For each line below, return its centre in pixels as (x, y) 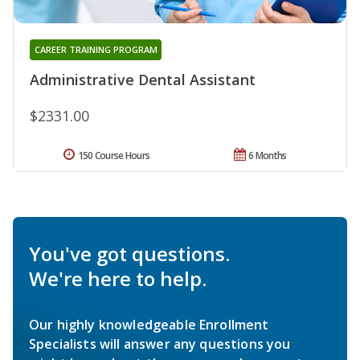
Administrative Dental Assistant (143, 79)
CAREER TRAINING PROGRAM (96, 49)
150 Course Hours (114, 155)
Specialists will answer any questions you (160, 344)
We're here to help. (118, 278)
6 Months (268, 155)
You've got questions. (129, 253)
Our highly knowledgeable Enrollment (149, 324)
